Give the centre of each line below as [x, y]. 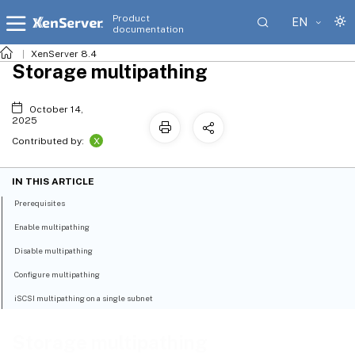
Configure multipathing [57, 275]
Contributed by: [49, 141]
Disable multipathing [54, 251]
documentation [148, 29]
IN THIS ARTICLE [53, 182]
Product [131, 18]
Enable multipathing [52, 227]
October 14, [56, 109]
